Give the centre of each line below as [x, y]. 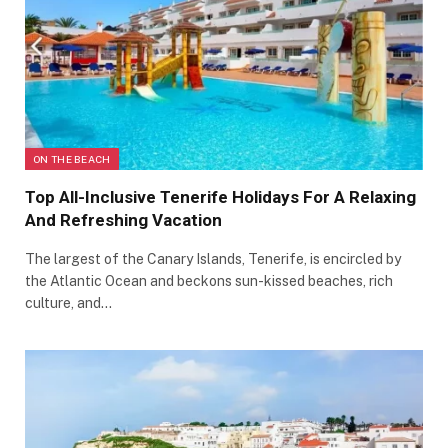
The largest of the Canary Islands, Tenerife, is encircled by [213, 259]
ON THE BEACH [72, 159]
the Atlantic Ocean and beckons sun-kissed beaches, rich [209, 281]
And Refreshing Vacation [125, 220]
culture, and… [68, 303]
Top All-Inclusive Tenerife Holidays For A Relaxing [220, 197]
